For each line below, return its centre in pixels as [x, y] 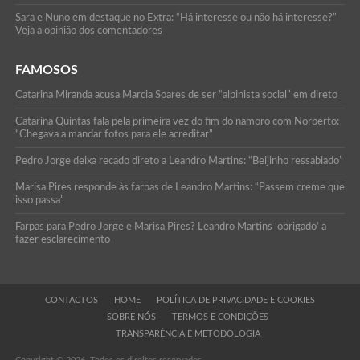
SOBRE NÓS [132, 317]
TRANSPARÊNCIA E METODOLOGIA [188, 333]
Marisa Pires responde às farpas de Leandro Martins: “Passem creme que [180, 187]
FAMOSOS [46, 70]
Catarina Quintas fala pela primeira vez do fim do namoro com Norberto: [177, 121]
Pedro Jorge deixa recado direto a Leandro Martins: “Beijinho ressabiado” [179, 160]
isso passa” [39, 200]
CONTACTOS [71, 300]
